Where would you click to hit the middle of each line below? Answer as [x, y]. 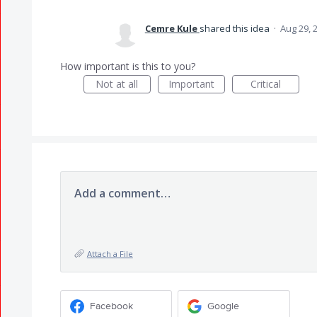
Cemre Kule [171, 28]
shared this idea [235, 28]
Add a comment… [122, 193]
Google [224, 306]
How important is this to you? [127, 66]
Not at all [117, 84]
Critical [265, 84]
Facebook [111, 306]
